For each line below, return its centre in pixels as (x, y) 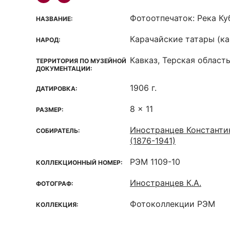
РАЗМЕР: (50, 110)
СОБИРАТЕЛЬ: (58, 131)
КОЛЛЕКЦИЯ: (57, 205)
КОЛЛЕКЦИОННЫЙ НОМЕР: (79, 162)
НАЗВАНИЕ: (54, 19)
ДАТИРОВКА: (57, 89)
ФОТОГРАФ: (55, 184)
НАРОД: (48, 40)
